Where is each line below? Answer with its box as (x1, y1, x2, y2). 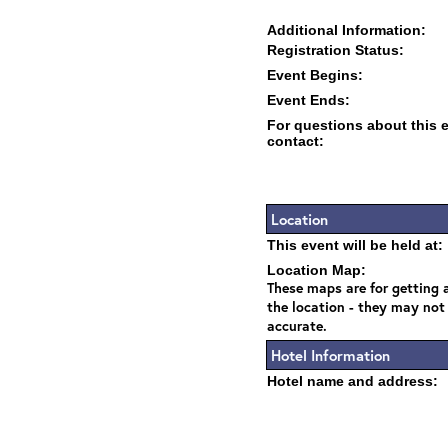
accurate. (267, 316, 327, 335)
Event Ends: (267, 92, 350, 108)
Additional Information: (267, 22, 426, 38)
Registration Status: (267, 42, 404, 58)
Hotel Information (271, 345, 390, 365)
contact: (267, 133, 324, 149)
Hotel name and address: (267, 373, 438, 389)
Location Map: (267, 262, 366, 278)
